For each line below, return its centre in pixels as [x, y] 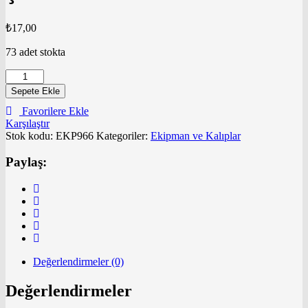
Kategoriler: [123, 135]
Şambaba [25, 74]
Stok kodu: [31, 135]
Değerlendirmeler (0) [78, 262]
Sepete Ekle [35, 91]
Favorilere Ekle [55, 111]
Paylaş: [26, 162]
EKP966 [75, 135]
